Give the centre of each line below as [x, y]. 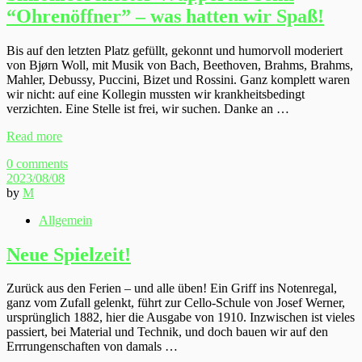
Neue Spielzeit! [69, 254]
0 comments [37, 163]
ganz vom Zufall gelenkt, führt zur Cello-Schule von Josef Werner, [176, 303]
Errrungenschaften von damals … [92, 347]
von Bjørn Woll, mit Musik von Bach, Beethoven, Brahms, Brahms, [180, 65]
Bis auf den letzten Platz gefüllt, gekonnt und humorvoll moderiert [175, 50]
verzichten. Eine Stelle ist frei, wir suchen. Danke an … [148, 108]
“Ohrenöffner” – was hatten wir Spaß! [165, 16]
